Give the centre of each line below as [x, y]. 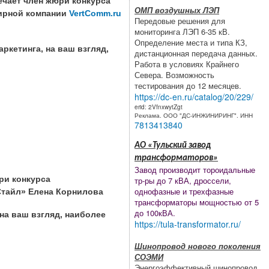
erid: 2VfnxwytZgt [159, 106]
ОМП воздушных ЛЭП [177, 10]
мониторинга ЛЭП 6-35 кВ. [182, 31]
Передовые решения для [180, 20]
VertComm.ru [95, 13]
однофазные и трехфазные [184, 191]
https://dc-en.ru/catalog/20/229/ [194, 96]
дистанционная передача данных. [196, 53]
